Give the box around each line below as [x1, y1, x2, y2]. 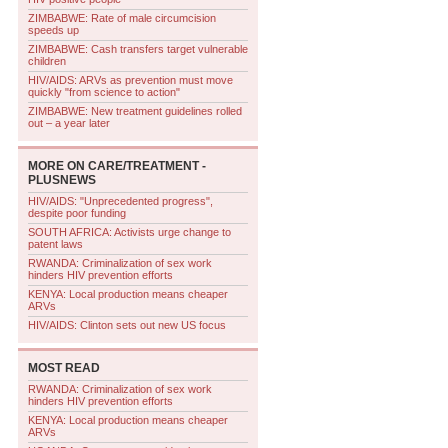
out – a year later [28, 117, 110, 129]
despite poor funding [28, 207, 126, 219]
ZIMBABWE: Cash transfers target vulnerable [28, 43, 248, 55]
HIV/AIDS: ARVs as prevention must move [28, 74, 233, 86]
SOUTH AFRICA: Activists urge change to [28, 226, 231, 238]
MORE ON [28, 159, 85, 173]
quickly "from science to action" [28, 86, 180, 98]
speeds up [28, 24, 79, 36]
